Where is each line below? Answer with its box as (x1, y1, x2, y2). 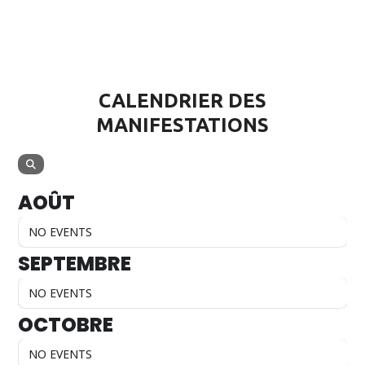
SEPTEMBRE (18, 250, 132, 278)
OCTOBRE (18, 311, 114, 339)
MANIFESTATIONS (96, 114, 269, 137)
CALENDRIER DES (99, 90, 266, 112)
